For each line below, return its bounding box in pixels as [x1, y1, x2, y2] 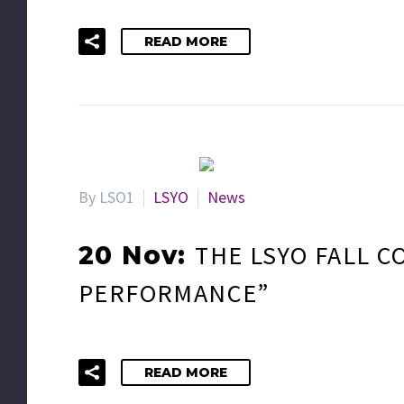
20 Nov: [78, 240, 196, 271]
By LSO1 [78, 186, 134, 207]
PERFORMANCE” [78, 277, 270, 309]
